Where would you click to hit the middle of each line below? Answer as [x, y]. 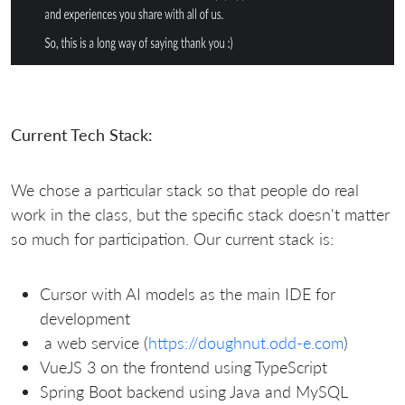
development [85, 318]
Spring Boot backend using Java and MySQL [194, 391]
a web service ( [94, 342]
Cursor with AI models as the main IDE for [188, 293]
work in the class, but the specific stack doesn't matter [200, 214]
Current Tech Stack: [82, 134]
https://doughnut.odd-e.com [246, 342]
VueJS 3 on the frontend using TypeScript [184, 367]
